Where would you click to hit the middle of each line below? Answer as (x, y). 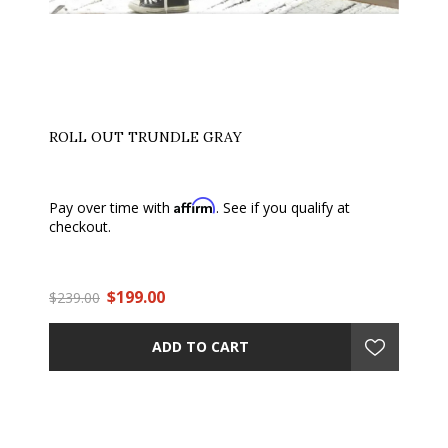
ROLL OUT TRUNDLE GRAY (145, 136)
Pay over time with (111, 207)
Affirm (195, 205)
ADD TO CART (200, 347)
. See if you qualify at (283, 207)
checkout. (80, 226)
